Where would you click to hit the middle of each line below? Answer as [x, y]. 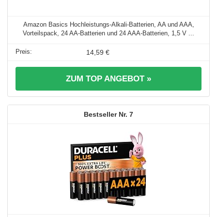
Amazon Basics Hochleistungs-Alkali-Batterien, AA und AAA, [108, 24]
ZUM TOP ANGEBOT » [108, 78]
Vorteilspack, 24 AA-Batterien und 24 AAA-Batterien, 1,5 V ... [108, 33]
